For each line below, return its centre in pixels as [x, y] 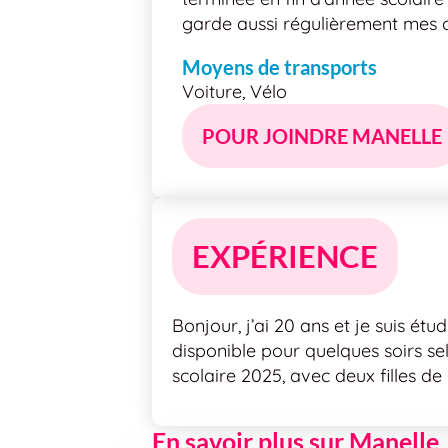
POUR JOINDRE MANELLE [322, 136]
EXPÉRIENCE [285, 256]
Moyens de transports [279, 67]
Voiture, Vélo [234, 92]
